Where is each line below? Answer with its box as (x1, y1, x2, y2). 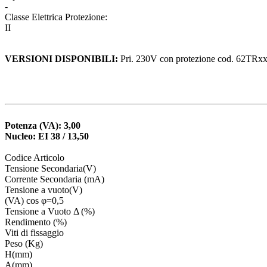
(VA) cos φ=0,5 (5, 195, 64, 206)
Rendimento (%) (5, 216, 67, 227)
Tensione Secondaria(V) (5, 163, 96, 173)
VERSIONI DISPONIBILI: (5, 53, 118, 64)
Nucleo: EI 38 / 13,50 (5, 131, 89, 141)
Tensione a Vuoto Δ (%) (5, 206, 95, 216)
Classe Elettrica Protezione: (5, 11, 107, 22)
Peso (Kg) (5, 238, 43, 249)
